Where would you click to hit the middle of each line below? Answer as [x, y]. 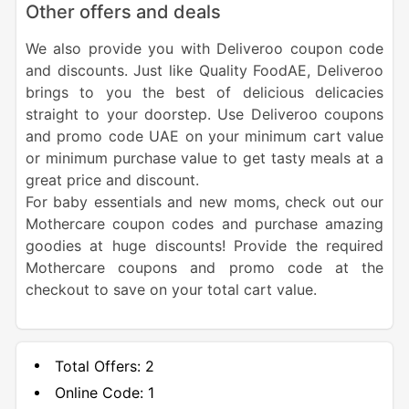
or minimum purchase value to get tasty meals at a [204, 158]
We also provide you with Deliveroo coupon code [204, 49]
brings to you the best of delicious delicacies [204, 93]
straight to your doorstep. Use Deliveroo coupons [204, 115]
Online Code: [99, 393]
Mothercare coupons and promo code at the [204, 268]
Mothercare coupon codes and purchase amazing [204, 224]
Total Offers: [97, 366]
